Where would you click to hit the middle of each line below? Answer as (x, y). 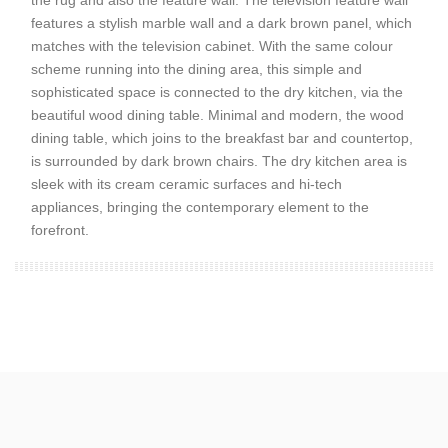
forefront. (60, 230)
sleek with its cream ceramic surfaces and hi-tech (187, 184)
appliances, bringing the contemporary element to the (200, 207)
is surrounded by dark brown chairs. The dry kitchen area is (219, 161)
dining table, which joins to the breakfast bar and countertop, (222, 138)
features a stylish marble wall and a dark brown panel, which (222, 23)
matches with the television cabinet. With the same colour (212, 46)
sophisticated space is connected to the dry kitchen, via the (217, 92)
